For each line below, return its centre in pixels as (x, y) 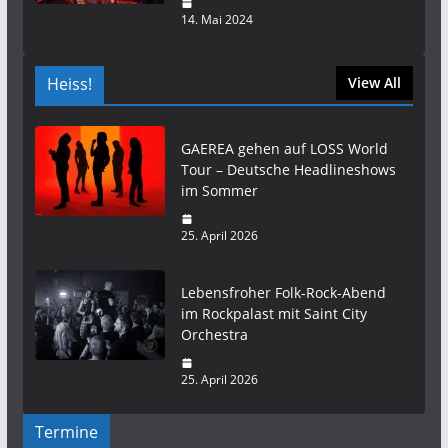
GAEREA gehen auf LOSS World (284, 149)
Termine (66, 432)
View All (375, 83)
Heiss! (69, 84)
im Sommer (219, 191)
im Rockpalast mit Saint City (273, 314)
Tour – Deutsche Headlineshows (288, 170)
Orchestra (214, 335)
